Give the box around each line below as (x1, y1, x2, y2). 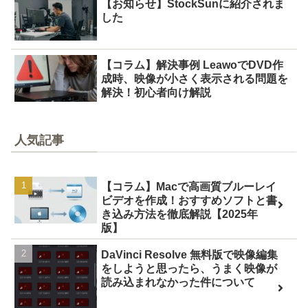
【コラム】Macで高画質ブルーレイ (101, 180, 277, 192)
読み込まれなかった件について (101, 276, 256, 288)
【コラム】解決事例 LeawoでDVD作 (101, 58, 284, 71)
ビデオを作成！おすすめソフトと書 (101, 194, 278, 206)
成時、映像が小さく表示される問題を (101, 72, 289, 85)
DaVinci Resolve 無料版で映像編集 (101, 248, 278, 261)
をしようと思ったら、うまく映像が (101, 262, 278, 274)
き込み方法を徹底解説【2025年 (101, 208, 258, 220)
